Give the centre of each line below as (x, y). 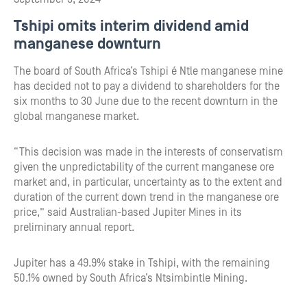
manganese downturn (87, 44)
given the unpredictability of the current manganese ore (144, 167)
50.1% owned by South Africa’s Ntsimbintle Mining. (131, 278)
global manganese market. (76, 116)
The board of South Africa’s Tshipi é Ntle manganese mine (148, 71)
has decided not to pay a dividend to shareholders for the (147, 86)
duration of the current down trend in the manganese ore (146, 197)
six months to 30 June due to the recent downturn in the (146, 101)
